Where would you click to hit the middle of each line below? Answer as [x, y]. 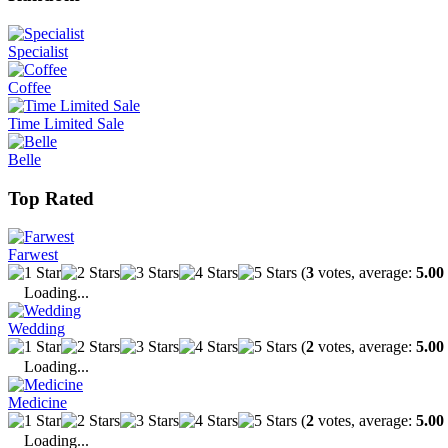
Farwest [33, 255]
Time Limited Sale [66, 123]
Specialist [38, 51]
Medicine [37, 403]
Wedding [36, 329]
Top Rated [51, 198]
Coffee [29, 87]
